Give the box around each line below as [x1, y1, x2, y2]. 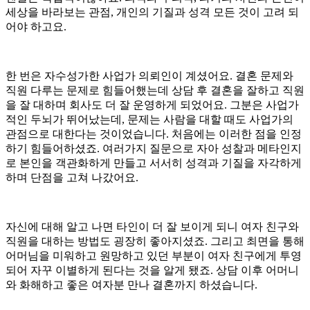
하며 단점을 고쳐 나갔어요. [6, 171, 138, 183]
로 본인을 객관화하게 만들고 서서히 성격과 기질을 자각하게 [6, 156, 302, 169]
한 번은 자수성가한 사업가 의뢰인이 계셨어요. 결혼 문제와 [6, 69, 293, 82]
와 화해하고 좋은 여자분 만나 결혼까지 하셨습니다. [6, 278, 257, 291]
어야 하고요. [6, 20, 66, 33]
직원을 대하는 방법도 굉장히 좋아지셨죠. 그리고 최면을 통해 [6, 235, 304, 247]
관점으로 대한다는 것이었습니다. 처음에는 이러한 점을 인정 [6, 127, 302, 140]
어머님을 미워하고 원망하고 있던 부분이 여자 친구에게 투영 [6, 249, 302, 262]
